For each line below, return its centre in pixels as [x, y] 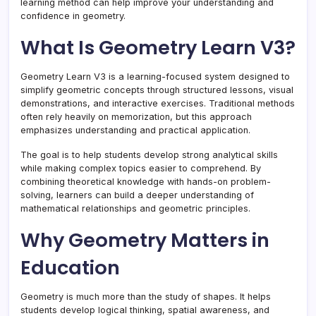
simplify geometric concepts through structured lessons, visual [157, 90]
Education [70, 268]
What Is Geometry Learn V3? [158, 48]
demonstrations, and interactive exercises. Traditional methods [158, 104]
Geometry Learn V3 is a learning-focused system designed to [155, 77]
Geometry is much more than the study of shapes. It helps [146, 297]
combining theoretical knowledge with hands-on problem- [146, 182]
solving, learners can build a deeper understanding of [137, 195]
